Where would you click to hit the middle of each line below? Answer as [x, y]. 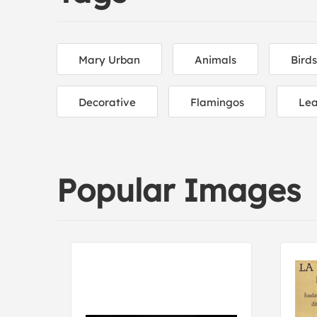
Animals [215, 60]
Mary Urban [109, 60]
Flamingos [217, 102]
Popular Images [179, 190]
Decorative [107, 102]
